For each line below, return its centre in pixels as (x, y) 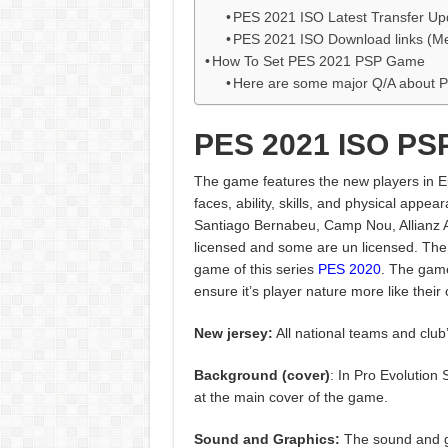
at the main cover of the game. (290, 397)
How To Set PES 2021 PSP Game (319, 61)
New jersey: (233, 333)
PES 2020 (349, 269)
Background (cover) (261, 375)
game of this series (255, 269)
